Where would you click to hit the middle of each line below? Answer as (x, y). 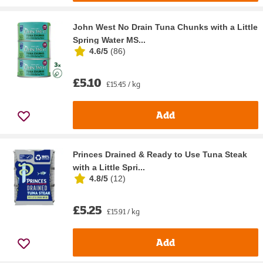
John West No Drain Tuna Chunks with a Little (165, 27)
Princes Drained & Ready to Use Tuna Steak (160, 154)
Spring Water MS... (109, 40)
